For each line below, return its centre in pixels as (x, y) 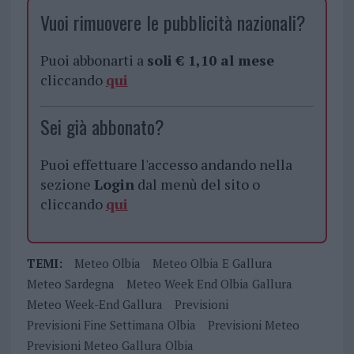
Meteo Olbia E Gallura (212, 264)
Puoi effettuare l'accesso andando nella (166, 165)
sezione (67, 185)
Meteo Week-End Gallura (94, 305)
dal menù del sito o (197, 185)
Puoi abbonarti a (93, 60)
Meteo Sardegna (70, 284)
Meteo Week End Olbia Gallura (209, 284)
